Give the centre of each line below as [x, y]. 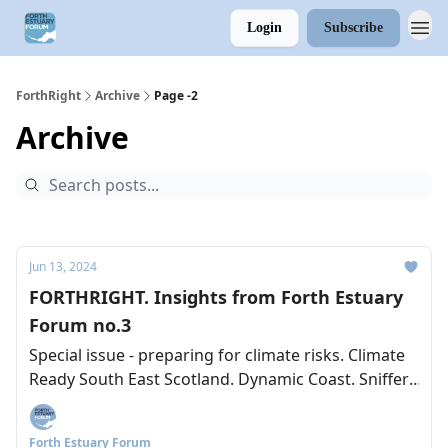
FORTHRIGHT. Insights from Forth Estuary [216, 297]
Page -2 [176, 95]
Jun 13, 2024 [63, 266]
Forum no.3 [80, 325]
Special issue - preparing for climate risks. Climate [217, 355]
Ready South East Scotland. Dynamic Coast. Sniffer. [219, 379]
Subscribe [353, 27]
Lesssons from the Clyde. [123, 403]
